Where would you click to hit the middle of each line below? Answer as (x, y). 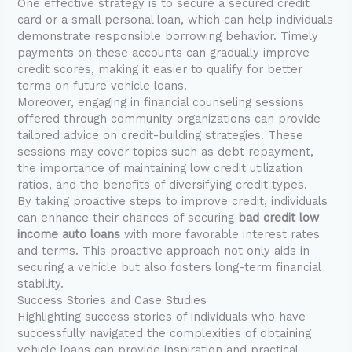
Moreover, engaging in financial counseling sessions (161, 103)
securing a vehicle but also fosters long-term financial (169, 268)
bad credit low (279, 218)
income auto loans (69, 235)
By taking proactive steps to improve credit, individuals (173, 202)
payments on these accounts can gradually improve (164, 53)
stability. (41, 284)
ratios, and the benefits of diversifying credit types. (163, 185)
